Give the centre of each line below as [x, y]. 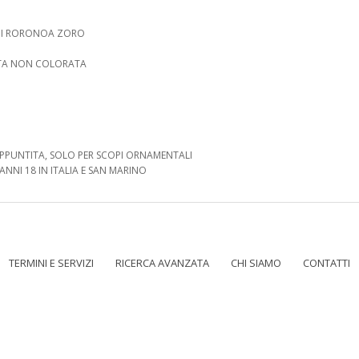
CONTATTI [327, 263]
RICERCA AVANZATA [162, 263]
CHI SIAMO [256, 263]
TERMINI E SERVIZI [51, 263]
